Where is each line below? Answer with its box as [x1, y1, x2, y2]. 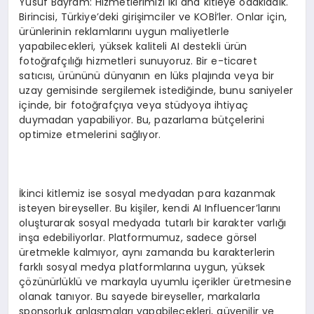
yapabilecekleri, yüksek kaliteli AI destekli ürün [19, 39, 247, 53]
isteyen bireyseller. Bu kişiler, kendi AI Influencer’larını [19, 200, 281, 215]
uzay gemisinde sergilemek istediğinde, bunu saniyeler [19, 83, 293, 97]
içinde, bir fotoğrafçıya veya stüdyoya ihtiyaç [19, 97, 248, 112]
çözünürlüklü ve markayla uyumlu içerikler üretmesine [19, 274, 292, 289]
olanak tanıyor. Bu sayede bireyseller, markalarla [19, 289, 261, 303]
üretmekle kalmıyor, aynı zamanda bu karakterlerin [19, 245, 275, 259]
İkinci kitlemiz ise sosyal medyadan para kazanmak [19, 186, 276, 200]
